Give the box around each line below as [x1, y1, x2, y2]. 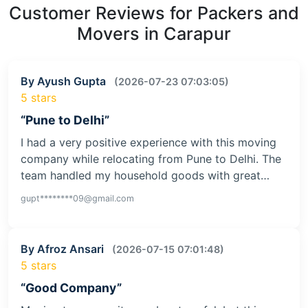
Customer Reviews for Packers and [9, 2, 299, 23]
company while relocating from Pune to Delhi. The [21, 151, 281, 166]
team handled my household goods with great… [21, 168, 269, 182]
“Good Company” [21, 280, 122, 295]
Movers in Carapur [77, 23, 231, 44]
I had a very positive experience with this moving [21, 135, 276, 149]
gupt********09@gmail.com [21, 192, 134, 203]
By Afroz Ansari [21, 241, 107, 256]
